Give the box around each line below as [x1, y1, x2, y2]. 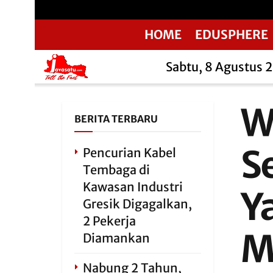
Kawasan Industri [83, 179, 183, 194]
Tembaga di [83, 162, 150, 177]
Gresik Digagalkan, [83, 196, 192, 211]
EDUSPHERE [195, 27, 268, 42]
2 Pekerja [83, 213, 136, 229]
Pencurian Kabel [83, 145, 176, 160]
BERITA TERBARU [74, 113, 158, 125]
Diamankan [83, 230, 150, 246]
